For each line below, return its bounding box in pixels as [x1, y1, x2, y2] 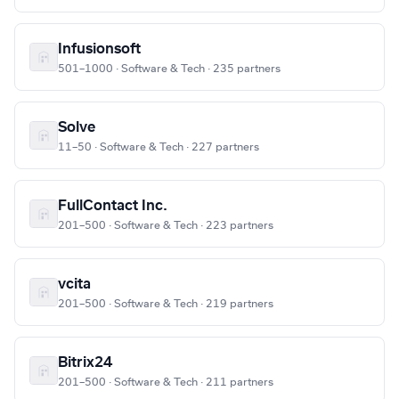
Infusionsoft [58, 42, 141, 57]
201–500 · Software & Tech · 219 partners [58, 298, 273, 310]
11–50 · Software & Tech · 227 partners [58, 142, 259, 153]
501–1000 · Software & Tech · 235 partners [58, 63, 281, 75]
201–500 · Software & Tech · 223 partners [58, 220, 273, 232]
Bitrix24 [58, 355, 112, 370]
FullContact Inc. [58, 199, 167, 214]
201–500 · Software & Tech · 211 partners [58, 377, 273, 388]
